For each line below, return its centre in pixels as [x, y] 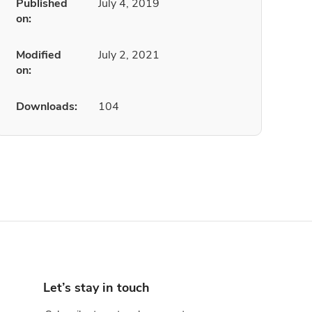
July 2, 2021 [129, 55]
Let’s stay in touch [96, 287]
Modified [39, 55]
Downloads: [47, 107]
